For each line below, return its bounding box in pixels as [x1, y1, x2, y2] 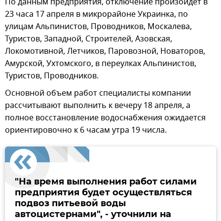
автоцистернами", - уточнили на [15, 209, 171, 220]
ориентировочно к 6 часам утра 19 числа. [5, 124, 167, 137]
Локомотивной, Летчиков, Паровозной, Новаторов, [5, 45, 205, 58]
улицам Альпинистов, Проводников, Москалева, [5, 21, 192, 33]
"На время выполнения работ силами [15, 176, 197, 187]
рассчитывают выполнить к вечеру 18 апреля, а [5, 100, 190, 112]
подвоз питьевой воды [15, 198, 126, 209]
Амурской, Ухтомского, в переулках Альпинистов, [5, 58, 196, 70]
